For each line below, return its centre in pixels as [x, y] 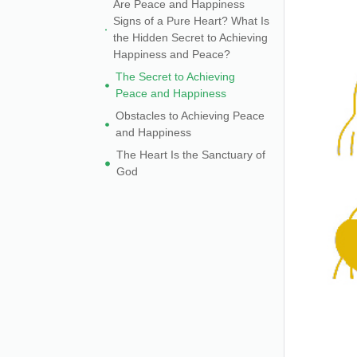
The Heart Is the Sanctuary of [191, 155]
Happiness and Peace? [172, 54]
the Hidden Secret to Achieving [191, 37]
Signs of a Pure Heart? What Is [192, 21]
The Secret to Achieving [175, 76]
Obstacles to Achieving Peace [190, 116]
